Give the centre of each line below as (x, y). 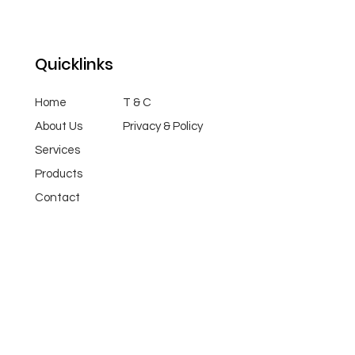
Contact (58, 198)
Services (58, 150)
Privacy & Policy (163, 126)
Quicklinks (74, 64)
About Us (59, 126)
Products (59, 174)
